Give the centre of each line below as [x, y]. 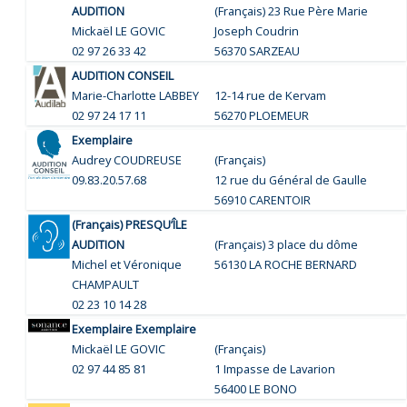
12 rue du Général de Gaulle [291, 179]
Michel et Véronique [127, 264]
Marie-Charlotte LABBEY [136, 95]
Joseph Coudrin [257, 30]
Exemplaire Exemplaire [134, 328]
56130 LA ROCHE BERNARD [286, 264]
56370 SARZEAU [258, 50]
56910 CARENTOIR [263, 199]
